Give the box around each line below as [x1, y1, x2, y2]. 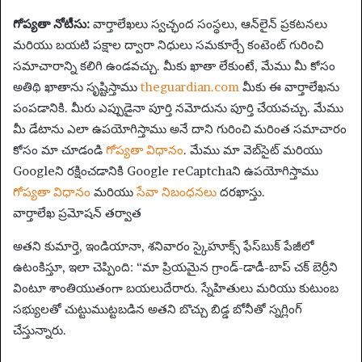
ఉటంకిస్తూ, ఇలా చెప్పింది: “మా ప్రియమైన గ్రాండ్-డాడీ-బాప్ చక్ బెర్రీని [13, 259, 338, 275]
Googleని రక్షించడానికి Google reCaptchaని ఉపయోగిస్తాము [13, 163, 318, 179]
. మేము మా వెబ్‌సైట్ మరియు [183, 142, 322, 158]
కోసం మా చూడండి [13, 142, 103, 158]
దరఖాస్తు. [220, 184, 265, 200]
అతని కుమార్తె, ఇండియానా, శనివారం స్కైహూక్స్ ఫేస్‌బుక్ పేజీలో [13, 238, 314, 254]
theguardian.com [141, 79, 239, 95]
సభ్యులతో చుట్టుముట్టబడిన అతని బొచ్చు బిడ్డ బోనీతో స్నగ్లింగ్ [13, 301, 302, 317]
